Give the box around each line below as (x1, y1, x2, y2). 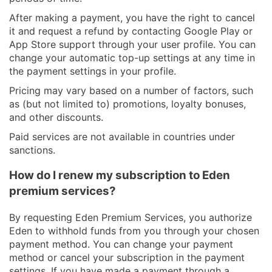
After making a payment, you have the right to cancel (9, 11, 255, 24)
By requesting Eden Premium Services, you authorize (9, 211, 252, 224)
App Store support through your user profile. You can (9, 38, 256, 50)
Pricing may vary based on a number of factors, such (9, 84, 253, 97)
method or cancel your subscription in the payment (9, 251, 245, 264)
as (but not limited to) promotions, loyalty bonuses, (9, 97, 246, 110)
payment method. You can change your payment (9, 238, 233, 251)
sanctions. (9, 143, 55, 156)
